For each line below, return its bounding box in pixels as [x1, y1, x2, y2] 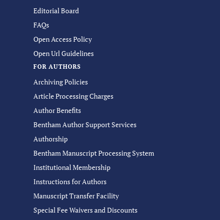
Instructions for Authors [33, 177, 107, 186]
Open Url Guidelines [33, 49, 94, 58]
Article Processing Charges [33, 91, 113, 101]
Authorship [33, 134, 68, 143]
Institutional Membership [33, 163, 110, 172]
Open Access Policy [33, 34, 92, 44]
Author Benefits [33, 106, 81, 115]
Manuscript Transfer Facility [33, 191, 119, 200]
